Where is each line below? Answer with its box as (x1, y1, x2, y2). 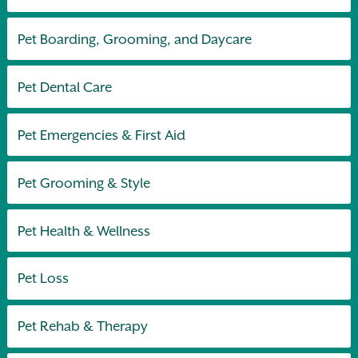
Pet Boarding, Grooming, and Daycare (18, 30, 253, 47)
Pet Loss (18, 270, 70, 287)
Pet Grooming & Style (18, 174, 151, 191)
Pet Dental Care (18, 78, 113, 95)
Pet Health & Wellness (18, 222, 151, 239)
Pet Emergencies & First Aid (18, 126, 186, 143)
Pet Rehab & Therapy (18, 318, 149, 335)
